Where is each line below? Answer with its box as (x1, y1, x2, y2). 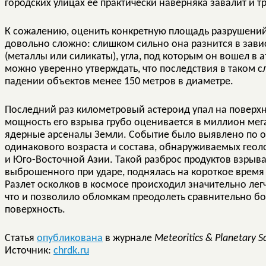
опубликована (37, 232, 103, 244)
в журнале (103, 232, 154, 244)
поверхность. (5, 204, 65, 216)
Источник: (5, 245, 53, 256)
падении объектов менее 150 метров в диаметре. (5, 75, 233, 87)
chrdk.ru (53, 245, 89, 256)
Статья (5, 232, 37, 244)
